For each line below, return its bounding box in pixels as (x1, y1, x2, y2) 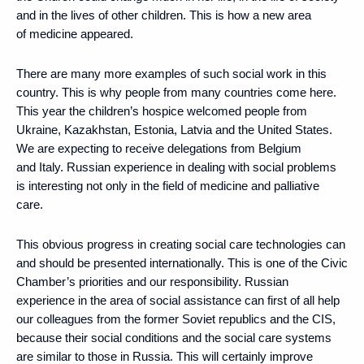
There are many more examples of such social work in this (16, 66, 327, 80)
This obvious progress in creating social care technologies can (16, 236, 345, 251)
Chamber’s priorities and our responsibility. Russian (16, 274, 288, 288)
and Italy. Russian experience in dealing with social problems (16, 159, 336, 174)
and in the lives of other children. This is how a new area (16, 7, 311, 22)
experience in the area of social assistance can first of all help (16, 292, 340, 307)
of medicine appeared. (16, 26, 133, 41)
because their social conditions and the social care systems (16, 330, 331, 344)
